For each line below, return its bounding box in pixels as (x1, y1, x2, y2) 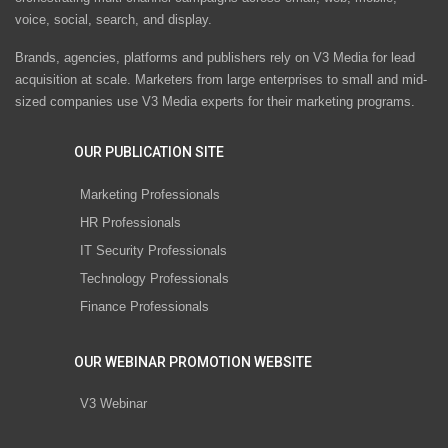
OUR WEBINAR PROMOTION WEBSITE (74, 353, 312, 370)
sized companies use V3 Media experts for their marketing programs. (15, 94, 415, 110)
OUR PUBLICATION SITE (74, 144, 224, 161)
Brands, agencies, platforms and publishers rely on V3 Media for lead (15, 50, 415, 66)
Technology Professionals (80, 270, 229, 286)
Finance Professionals (80, 298, 209, 314)
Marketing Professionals (80, 186, 220, 202)
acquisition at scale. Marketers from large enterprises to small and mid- (15, 72, 427, 88)
